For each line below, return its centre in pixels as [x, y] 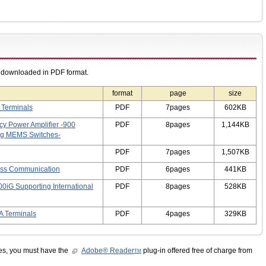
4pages [178, 213]
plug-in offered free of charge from [197, 250]
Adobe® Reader [108, 250]
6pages [178, 169]
